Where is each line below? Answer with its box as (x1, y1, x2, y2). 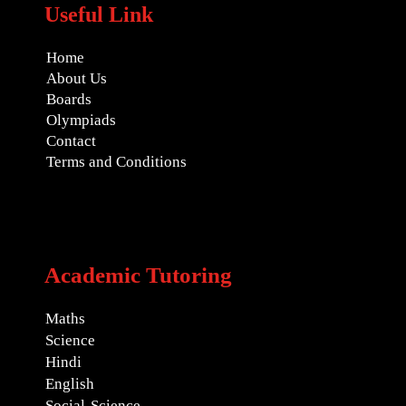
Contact (46, 131, 96, 150)
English (45, 374, 94, 392)
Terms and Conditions (46, 152, 187, 170)
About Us (46, 69, 107, 87)
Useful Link (44, 2, 153, 26)
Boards (46, 90, 92, 108)
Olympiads (46, 111, 116, 129)
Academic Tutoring (44, 262, 232, 287)
